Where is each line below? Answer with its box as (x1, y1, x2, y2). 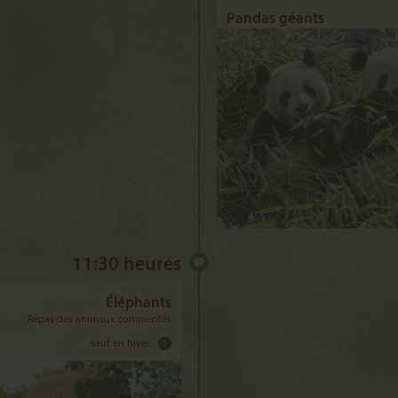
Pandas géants (227, 12, 324, 27)
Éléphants (106, 296, 171, 311)
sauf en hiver (91, 338, 150, 349)
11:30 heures (72, 255, 181, 275)
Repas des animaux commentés (28, 314, 171, 325)
